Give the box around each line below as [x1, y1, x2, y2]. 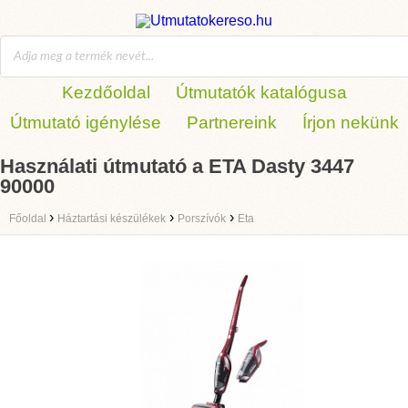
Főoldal [9, 212, 49, 225]
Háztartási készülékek [57, 212, 166, 225]
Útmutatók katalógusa [175, 83, 347, 102]
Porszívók [178, 212, 226, 225]
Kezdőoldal [61, 83, 150, 102]
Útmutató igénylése [9, 113, 161, 132]
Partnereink [186, 113, 277, 132]
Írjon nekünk [301, 113, 399, 132]
